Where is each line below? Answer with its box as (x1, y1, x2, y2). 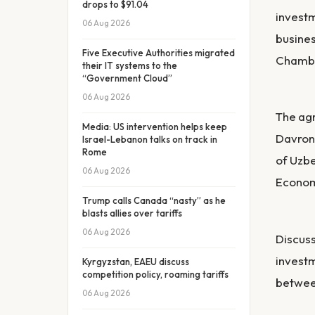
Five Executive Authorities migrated (82, 47, 235, 58)
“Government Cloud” (82, 72, 172, 84)
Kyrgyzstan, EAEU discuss (82, 256, 189, 267)
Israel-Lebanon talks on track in (82, 134, 217, 145)
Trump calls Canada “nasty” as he (82, 195, 226, 206)
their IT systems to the (82, 60, 177, 71)
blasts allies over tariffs (82, 207, 182, 219)
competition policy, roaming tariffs (82, 269, 229, 280)
